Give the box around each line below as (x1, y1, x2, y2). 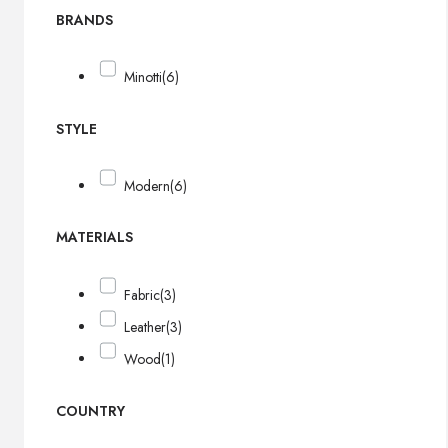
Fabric (124, 284, 161, 305)
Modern (124, 175, 171, 196)
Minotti (124, 66, 163, 87)
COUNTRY (56, 401, 125, 422)
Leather (124, 317, 167, 338)
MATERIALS (56, 227, 133, 248)
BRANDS (56, 9, 113, 30)
